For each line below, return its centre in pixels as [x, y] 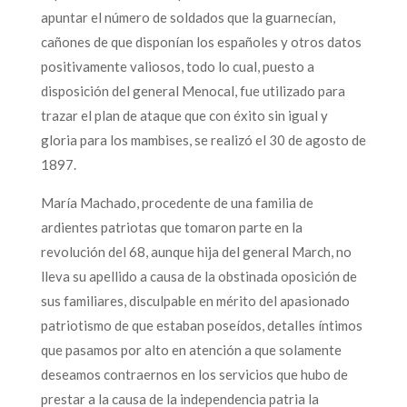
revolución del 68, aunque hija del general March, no [196, 251]
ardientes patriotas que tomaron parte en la [171, 227]
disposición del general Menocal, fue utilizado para [193, 90]
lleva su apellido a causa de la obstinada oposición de [199, 276]
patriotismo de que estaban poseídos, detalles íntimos [201, 325]
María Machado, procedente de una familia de [177, 202]
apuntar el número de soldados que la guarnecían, [188, 17]
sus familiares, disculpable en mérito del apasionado [195, 300]
